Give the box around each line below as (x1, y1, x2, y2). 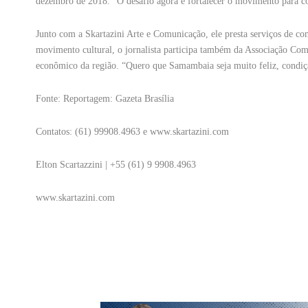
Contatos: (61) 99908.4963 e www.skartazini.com (36, 126, 240, 137)
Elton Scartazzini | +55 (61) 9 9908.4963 (36, 159, 196, 170)
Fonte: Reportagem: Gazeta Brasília (36, 93, 174, 104)
